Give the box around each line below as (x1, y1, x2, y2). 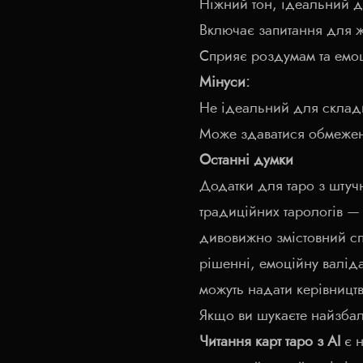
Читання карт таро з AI (199, 335, 340, 349)
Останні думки (199, 153, 293, 168)
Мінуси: (199, 75, 250, 90)
